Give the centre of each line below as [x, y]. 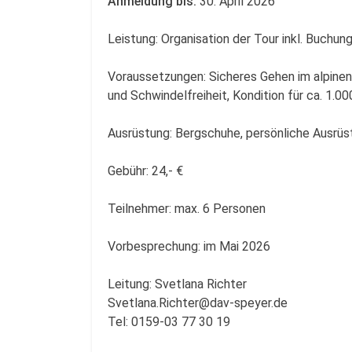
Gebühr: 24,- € [145, 170]
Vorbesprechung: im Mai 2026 [189, 246]
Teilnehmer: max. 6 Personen [187, 208]
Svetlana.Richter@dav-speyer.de [198, 302]
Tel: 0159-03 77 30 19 [170, 321]
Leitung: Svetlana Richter [177, 284]
